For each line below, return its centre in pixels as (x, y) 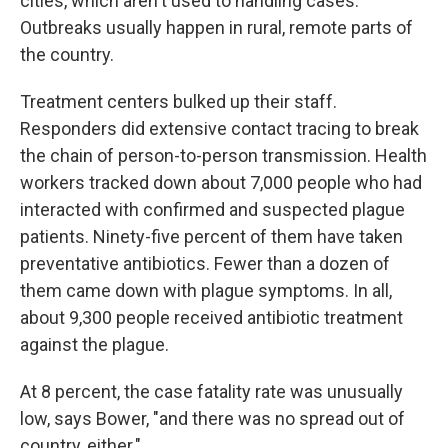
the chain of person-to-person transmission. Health (223, 156)
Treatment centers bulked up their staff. (178, 102)
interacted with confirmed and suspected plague (212, 210)
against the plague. (94, 345)
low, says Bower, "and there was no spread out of (212, 419)
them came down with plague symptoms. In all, (206, 291)
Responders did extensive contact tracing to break (219, 129)
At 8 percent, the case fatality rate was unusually (211, 392)
